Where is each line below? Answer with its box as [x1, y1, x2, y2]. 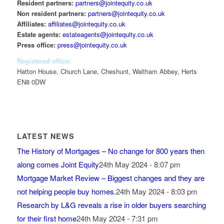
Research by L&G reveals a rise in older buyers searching [16, 199, 206, 210]
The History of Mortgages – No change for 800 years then [16, 145, 204, 156]
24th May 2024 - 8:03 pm [115, 185, 197, 196]
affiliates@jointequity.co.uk [47, 18, 125, 28]
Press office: [16, 39, 55, 49]
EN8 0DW [16, 76, 45, 86]
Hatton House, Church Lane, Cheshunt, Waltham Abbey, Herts [16, 66, 197, 76]
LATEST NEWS [16, 130, 74, 141]
